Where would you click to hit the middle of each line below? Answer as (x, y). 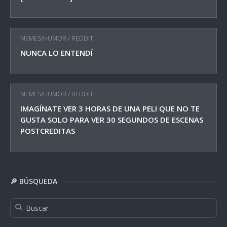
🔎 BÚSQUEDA (34, 181)
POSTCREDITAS (48, 130)
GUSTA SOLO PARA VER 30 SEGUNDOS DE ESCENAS (112, 119)
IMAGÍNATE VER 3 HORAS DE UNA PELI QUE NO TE (110, 108)
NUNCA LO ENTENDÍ (56, 52)
